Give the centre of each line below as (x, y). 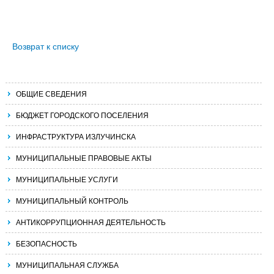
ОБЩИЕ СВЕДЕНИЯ (51, 93)
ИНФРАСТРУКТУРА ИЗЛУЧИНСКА (76, 136)
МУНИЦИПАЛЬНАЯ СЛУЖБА (67, 265)
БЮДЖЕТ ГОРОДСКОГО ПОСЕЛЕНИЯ (82, 115)
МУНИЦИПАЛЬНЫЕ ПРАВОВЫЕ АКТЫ (84, 157)
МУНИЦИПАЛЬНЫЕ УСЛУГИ (67, 179)
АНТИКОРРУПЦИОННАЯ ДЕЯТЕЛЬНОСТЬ (91, 222)
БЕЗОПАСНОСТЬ (46, 243)
